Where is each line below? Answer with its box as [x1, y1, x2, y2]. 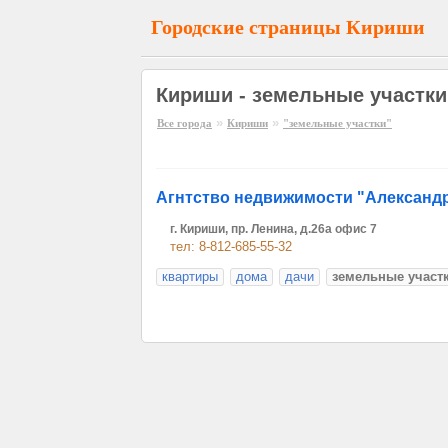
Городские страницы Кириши [151, 16, 425, 38]
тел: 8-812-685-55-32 [170, 239, 292, 254]
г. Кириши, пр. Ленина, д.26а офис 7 [170, 222, 377, 236]
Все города [157, 117, 212, 129]
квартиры [162, 269, 218, 284]
